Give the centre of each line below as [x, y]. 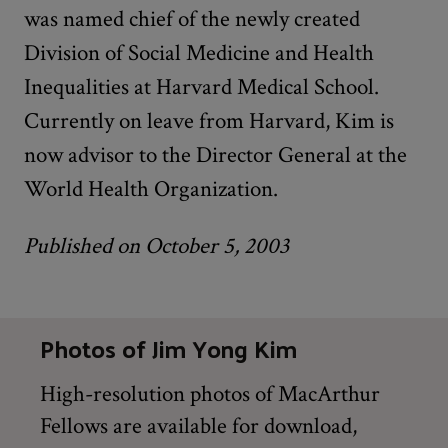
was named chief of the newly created [192, 18]
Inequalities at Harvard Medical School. [201, 86]
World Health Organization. [151, 188]
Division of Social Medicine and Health [199, 52]
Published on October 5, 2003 [156, 245]
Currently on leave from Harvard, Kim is [209, 120]
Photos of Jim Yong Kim [168, 347]
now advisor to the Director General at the [215, 154]
